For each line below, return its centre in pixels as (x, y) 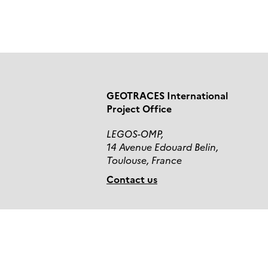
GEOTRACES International (167, 95)
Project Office (139, 109)
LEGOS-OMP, (135, 134)
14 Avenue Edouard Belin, (162, 147)
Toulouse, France (144, 160)
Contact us (132, 179)
